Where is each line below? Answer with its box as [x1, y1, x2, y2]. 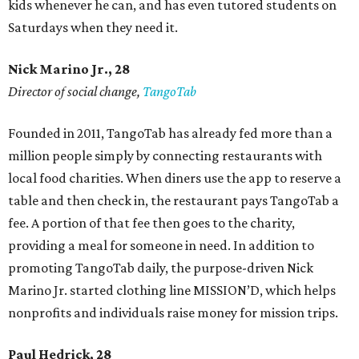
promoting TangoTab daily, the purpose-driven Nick [8, 260, 313, 276]
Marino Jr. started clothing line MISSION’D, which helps [8, 282, 336, 299]
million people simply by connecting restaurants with [8, 147, 322, 164]
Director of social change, [8, 83, 143, 100]
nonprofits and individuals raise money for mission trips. [8, 305, 338, 321]
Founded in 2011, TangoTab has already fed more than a [8, 125, 333, 142]
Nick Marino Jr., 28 [8, 61, 130, 78]
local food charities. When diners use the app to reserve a [8, 170, 341, 187]
